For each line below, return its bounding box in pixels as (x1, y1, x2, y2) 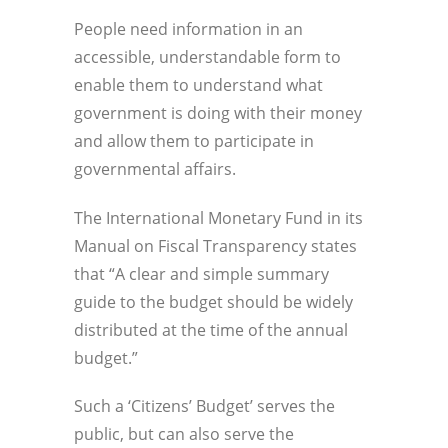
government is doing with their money (74, 101, 362, 124)
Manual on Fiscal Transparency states (74, 234, 357, 257)
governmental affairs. (74, 157, 236, 180)
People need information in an (74, 17, 303, 40)
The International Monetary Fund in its (74, 206, 363, 229)
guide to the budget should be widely (74, 290, 353, 313)
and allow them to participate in (74, 129, 314, 152)
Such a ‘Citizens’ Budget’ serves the (74, 395, 335, 418)
